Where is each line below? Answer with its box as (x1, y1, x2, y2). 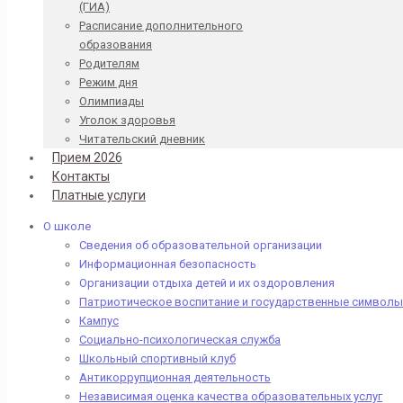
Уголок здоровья (79, 113, 175, 127)
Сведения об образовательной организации (79, 238, 322, 252)
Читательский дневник (79, 132, 205, 146)
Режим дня (79, 76, 138, 89)
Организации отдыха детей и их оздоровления (79, 276, 335, 290)
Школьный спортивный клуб (79, 352, 236, 365)
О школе (43, 219, 91, 233)
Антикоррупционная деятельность (79, 371, 271, 384)
